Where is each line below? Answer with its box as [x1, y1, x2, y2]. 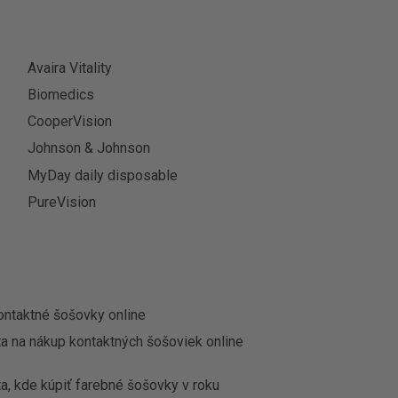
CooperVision [28, 113, 113, 131]
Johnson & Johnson [28, 139, 151, 157]
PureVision [28, 193, 97, 211]
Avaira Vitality [28, 59, 113, 76]
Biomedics [28, 85, 95, 103]
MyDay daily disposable [28, 166, 179, 184]
